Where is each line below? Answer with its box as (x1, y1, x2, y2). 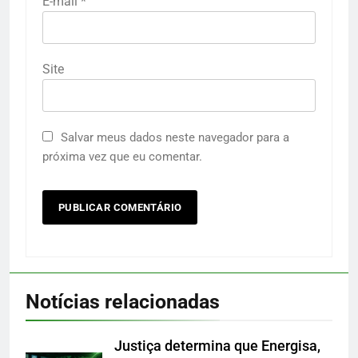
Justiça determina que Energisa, (114, 338, 320, 355)
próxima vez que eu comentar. (42, 149, 202, 165)
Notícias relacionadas (26, 290, 220, 314)
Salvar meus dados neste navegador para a (61, 130, 289, 145)
